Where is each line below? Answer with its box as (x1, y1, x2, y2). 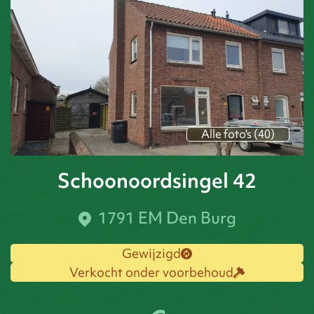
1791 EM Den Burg (97, 208, 236, 228)
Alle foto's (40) (201, 127, 275, 142)
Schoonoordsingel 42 (57, 168, 257, 194)
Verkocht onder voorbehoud (69, 264, 233, 281)
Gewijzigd (122, 245, 181, 262)
